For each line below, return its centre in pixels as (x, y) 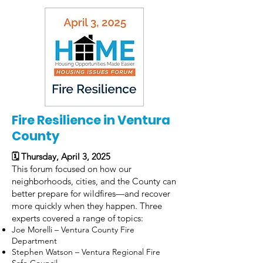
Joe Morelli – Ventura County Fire (73, 230)
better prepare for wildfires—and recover (91, 193)
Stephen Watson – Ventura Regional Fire (86, 252)
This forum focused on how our (72, 169)
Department (34, 241)
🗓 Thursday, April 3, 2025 (61, 156)
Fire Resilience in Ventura (91, 120)
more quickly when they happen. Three (87, 206)
